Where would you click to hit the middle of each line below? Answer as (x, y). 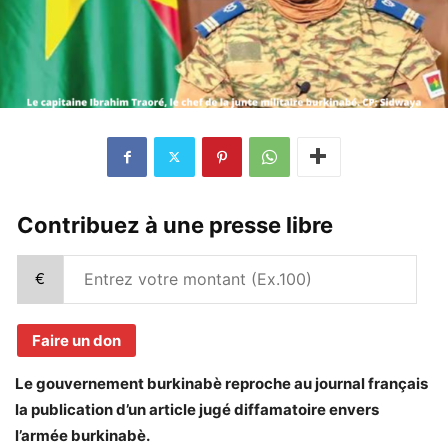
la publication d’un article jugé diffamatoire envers (197, 409)
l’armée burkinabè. (82, 435)
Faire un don (76, 340)
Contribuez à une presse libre (175, 224)
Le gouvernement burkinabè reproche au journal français (221, 383)
